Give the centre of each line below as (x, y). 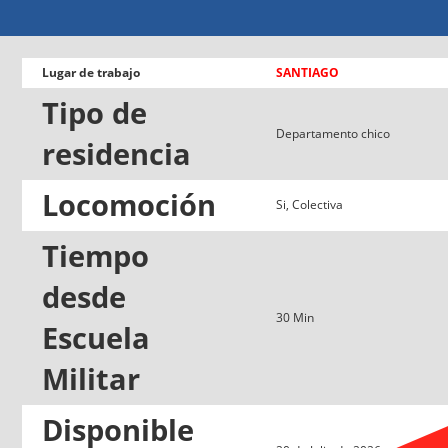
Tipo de (94, 112)
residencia (116, 153)
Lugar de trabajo (91, 72)
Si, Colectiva (309, 204)
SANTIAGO (307, 72)
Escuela (96, 337)
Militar (91, 378)
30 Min (295, 317)
